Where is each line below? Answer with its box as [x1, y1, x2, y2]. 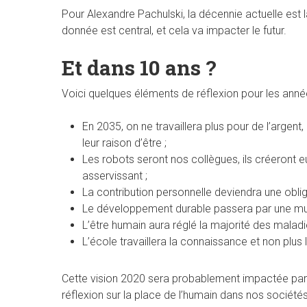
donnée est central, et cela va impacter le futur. [62, 23, 286, 37]
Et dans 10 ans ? [62, 53, 217, 81]
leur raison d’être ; [82, 136, 167, 149]
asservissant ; [82, 169, 147, 182]
